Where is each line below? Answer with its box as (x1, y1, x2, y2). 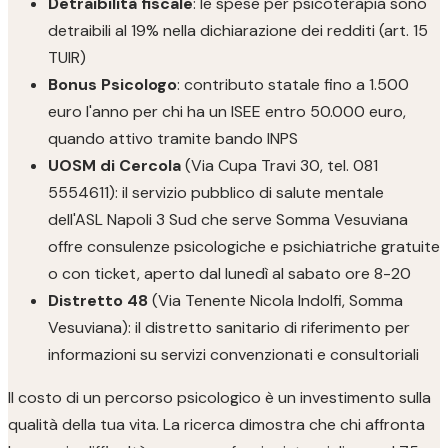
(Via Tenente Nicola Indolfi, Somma (148, 290, 403, 311)
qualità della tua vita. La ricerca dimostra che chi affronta (8, 414, 425, 435)
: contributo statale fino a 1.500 (177, 74, 409, 95)
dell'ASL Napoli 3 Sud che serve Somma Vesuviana (48, 209, 408, 230)
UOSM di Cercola (48, 155, 181, 176)
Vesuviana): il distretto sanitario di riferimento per (48, 317, 410, 338)
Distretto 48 (48, 290, 148, 311)
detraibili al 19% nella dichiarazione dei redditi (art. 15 (48, 20, 428, 41)
